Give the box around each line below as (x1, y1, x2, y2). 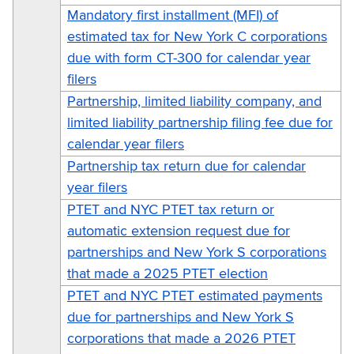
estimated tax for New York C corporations (67, 29, 327, 44)
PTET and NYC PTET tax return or (67, 202, 274, 217)
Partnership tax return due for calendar (67, 159, 306, 174)
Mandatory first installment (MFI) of (67, 8, 278, 23)
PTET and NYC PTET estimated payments (67, 288, 322, 303)
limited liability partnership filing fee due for (67, 115, 333, 130)
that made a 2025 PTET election (67, 266, 268, 281)
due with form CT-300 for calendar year (67, 51, 311, 66)
